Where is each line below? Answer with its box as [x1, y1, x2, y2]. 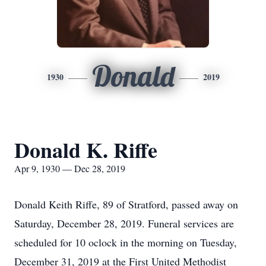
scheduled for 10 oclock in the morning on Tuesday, [14, 235, 237, 249]
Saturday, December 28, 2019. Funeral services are [14, 216, 234, 230]
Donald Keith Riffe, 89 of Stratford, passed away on [14, 197, 238, 211]
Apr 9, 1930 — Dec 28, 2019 [14, 162, 125, 175]
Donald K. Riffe [14, 134, 157, 165]
